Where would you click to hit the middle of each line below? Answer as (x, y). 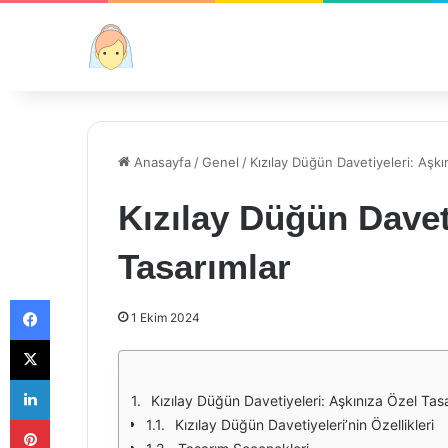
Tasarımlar (204, 266)
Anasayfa (160, 162)
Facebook (79, 299)
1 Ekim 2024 (165, 317)
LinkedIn (75, 379)
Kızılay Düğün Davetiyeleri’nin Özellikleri (304, 424)
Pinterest (77, 419)
